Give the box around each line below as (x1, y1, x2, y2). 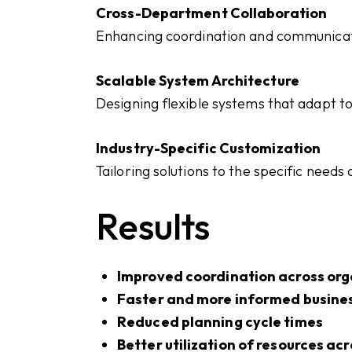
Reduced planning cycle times (117, 313, 323, 332)
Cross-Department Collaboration (96, 3, 327, 22)
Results (96, 202, 211, 249)
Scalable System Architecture (96, 71, 299, 90)
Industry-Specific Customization (96, 139, 321, 158)
